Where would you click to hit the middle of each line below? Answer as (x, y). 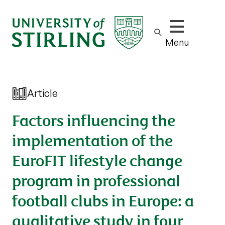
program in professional (96, 180)
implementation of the (92, 139)
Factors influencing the (94, 119)
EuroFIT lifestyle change (97, 159)
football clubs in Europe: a (103, 200)
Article (42, 93)
